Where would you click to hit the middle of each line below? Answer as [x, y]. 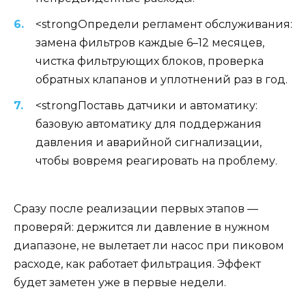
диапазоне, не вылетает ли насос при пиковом [149, 246]
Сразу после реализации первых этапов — [136, 209]
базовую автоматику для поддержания [149, 124]
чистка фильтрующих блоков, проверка [150, 61]
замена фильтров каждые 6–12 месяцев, [150, 42]
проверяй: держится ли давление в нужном [142, 227]
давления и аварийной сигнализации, [149, 143]
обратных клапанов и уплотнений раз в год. [162, 79]
